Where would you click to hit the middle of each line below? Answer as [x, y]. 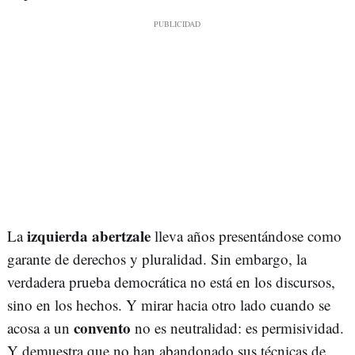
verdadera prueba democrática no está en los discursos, [171, 281]
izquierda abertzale [89, 235]
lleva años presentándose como [246, 235]
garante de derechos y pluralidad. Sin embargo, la [157, 258]
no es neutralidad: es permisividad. [237, 327]
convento [102, 327]
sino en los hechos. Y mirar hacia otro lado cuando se [169, 304]
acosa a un [40, 327]
